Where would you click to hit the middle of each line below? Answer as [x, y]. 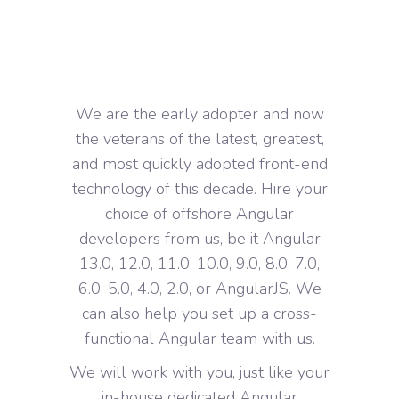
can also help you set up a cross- [199, 313]
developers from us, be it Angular [199, 238]
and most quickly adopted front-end [199, 163]
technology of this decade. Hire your [199, 188]
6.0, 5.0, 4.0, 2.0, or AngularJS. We [199, 288]
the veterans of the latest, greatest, [199, 138]
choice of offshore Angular [199, 213]
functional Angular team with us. [199, 338]
